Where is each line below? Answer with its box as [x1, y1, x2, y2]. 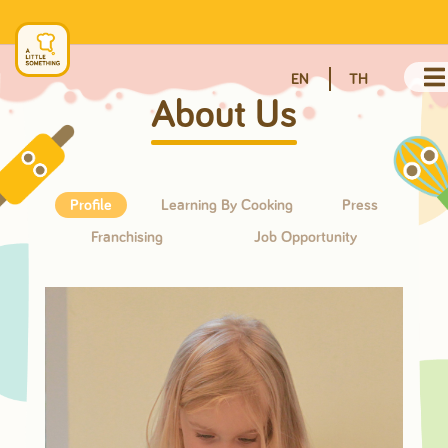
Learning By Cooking [160, 197, 293, 213]
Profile [69, 197, 112, 213]
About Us [150, 96, 297, 136]
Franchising [90, 229, 163, 245]
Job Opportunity [254, 229, 358, 245]
